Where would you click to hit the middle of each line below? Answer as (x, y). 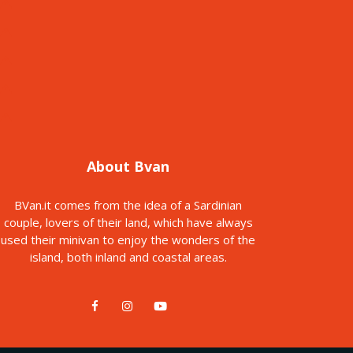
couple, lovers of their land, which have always (128, 222)
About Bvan (128, 166)
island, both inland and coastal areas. (128, 256)
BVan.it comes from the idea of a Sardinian (128, 204)
